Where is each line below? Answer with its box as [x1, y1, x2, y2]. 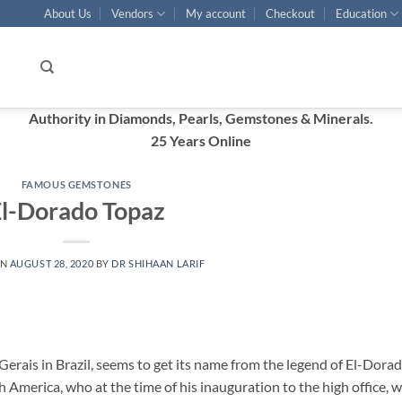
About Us [43, 6, 92, 21]
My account [185, 6, 246, 21]
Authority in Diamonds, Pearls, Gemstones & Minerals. [29, 109, 373, 127]
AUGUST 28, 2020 [9, 257, 94, 269]
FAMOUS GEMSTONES [21, 179, 132, 190]
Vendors [111, 6, 154, 21]
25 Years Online [151, 132, 251, 149]
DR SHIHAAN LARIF [111, 257, 205, 269]
